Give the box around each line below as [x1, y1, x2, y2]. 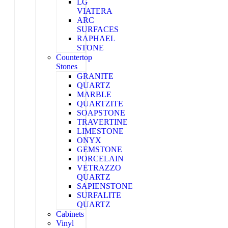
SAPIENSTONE [77, 182, 133, 190]
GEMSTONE [77, 145, 128, 154]
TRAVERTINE [77, 118, 128, 126]
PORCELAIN [77, 154, 124, 163]
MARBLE [77, 90, 111, 99]
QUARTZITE [77, 99, 123, 108]
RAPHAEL [77, 34, 115, 43]
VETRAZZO [77, 163, 121, 172]
